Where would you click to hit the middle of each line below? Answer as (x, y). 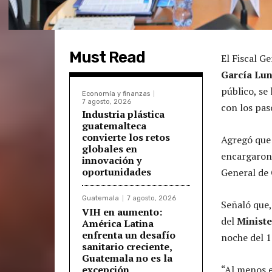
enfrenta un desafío (129, 235)
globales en (110, 148)
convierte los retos (126, 137)
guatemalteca (114, 125)
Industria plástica (123, 114)
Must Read (107, 57)
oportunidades (117, 172)
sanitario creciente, (127, 246)
